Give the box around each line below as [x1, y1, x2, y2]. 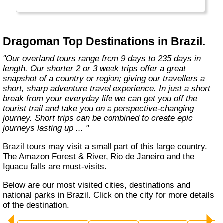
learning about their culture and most [24, 11, 161, 21]
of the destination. [3, 200, 70, 210]
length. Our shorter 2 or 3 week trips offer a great [3, 64, 186, 74]
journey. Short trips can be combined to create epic [3, 113, 193, 123]
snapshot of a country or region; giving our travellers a [3, 74, 205, 84]
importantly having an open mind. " [24, 21, 153, 31]
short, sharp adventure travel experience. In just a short [3, 84, 211, 94]
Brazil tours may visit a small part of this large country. [3, 142, 9, 152]
